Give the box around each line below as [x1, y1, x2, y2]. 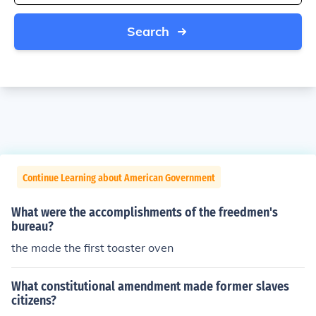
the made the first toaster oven [11, 241, 174, 255]
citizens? [11, 293, 56, 308]
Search [127, 23, 169, 39]
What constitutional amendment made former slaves [11, 279, 289, 294]
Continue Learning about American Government [23, 172, 215, 184]
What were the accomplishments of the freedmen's [11, 205, 278, 220]
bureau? [11, 219, 54, 234]
